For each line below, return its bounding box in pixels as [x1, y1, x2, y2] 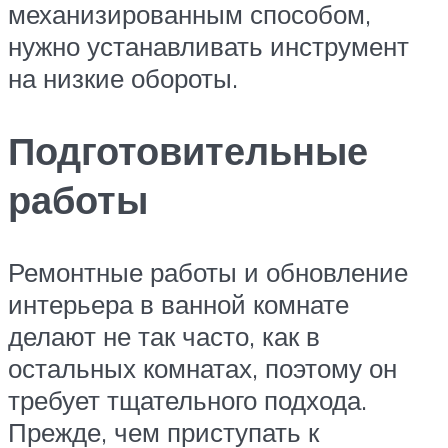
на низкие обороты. [8, 62, 238, 95]
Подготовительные [8, 125, 368, 175]
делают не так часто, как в [8, 319, 320, 352]
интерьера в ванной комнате [8, 287, 349, 320]
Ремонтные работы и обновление [8, 255, 408, 288]
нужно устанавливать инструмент [8, 30, 409, 63]
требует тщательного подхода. [8, 383, 367, 416]
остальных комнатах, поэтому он [8, 351, 397, 384]
